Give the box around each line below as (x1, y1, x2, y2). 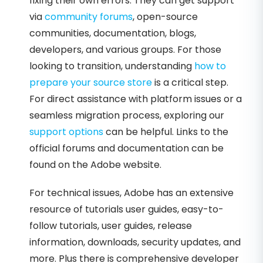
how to (194, 59, 226, 73)
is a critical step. (152, 76, 228, 90)
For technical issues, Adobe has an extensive (29, 186, 234, 200)
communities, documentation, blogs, (29, 26, 196, 41)
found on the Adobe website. (29, 158, 161, 172)
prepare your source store (29, 76, 152, 90)
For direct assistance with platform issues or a (29, 92, 242, 106)
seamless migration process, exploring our (29, 109, 224, 123)
